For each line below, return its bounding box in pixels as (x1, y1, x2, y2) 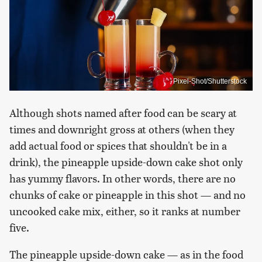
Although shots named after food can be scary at (9, 105, 237, 120)
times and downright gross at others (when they (9, 121, 235, 136)
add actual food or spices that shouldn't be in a (9, 137, 227, 153)
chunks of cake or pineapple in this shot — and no (9, 187, 246, 202)
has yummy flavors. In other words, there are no (9, 170, 236, 185)
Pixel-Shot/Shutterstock (173, 77, 247, 85)
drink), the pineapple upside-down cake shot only (9, 154, 243, 169)
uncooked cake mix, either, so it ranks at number (9, 203, 240, 218)
